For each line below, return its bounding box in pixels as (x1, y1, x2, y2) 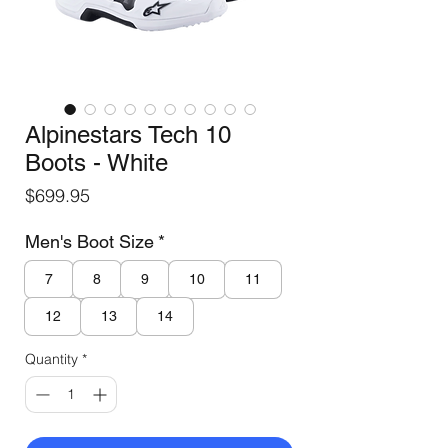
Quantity (25, 349, 78, 368)
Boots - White (25, 148, 168, 176)
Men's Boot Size (25, 230, 154, 252)
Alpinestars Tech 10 (25, 120, 231, 148)
